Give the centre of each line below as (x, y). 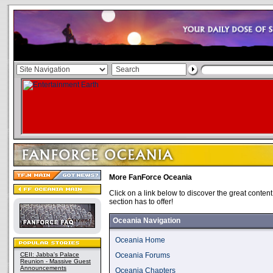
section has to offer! (141, 202)
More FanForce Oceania (151, 177)
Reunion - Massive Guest (55, 261)
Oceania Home (140, 240)
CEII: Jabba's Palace (50, 254)
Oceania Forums (143, 255)
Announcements (43, 268)
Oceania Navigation (145, 221)
